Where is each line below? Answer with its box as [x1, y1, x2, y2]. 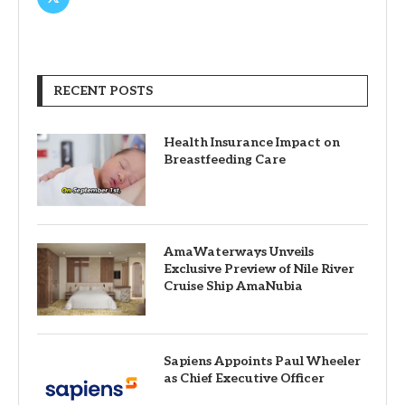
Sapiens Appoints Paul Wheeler [164, 353, 361, 369]
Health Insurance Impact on [164, 134, 340, 150]
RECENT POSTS [53, 82, 153, 99]
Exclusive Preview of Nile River [164, 260, 354, 277]
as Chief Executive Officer [164, 370, 325, 386]
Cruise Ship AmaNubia [164, 278, 303, 294]
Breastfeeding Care [164, 151, 286, 167]
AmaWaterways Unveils [164, 243, 314, 259]
